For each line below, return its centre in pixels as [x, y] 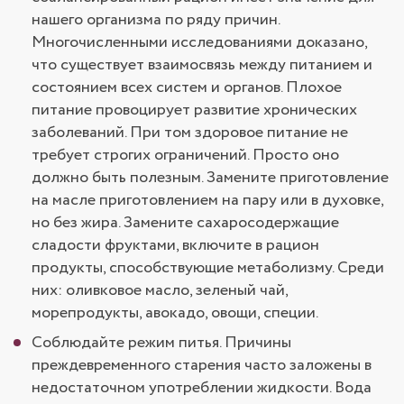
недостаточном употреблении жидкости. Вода [202, 387]
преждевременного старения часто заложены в [202, 365]
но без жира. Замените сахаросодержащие [185, 222]
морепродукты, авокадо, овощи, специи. [175, 312]
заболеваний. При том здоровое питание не [190, 132]
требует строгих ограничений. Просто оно [185, 155]
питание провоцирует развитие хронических [194, 110]
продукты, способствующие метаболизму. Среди [208, 267]
